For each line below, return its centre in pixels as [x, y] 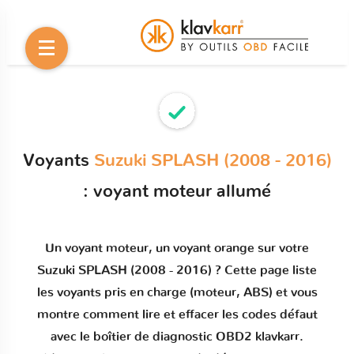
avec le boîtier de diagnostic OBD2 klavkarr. [177, 337]
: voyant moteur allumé [177, 191]
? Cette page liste [264, 270]
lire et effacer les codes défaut [230, 314]
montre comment [89, 314]
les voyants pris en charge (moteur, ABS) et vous [177, 292]
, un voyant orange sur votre [229, 248]
